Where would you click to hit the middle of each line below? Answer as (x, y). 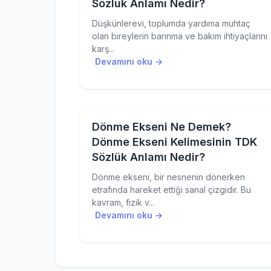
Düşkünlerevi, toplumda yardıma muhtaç (171, 23)
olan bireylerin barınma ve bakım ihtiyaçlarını (180, 36)
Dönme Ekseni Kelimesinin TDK (175, 142)
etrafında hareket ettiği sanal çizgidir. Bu (171, 190)
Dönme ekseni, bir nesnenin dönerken (168, 177)
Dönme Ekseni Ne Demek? (162, 127)
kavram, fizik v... (123, 202)
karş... (103, 49)
